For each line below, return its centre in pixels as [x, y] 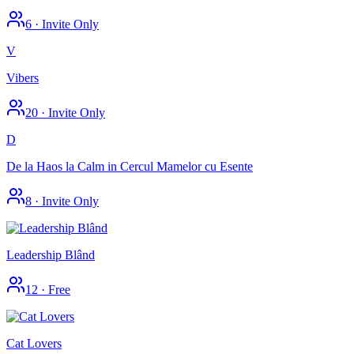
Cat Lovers [34, 343]
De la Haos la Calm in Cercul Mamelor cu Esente [130, 166]
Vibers [23, 77]
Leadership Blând [51, 254]
